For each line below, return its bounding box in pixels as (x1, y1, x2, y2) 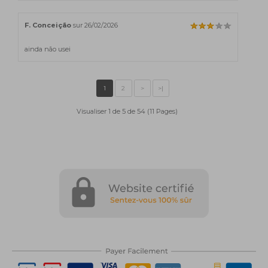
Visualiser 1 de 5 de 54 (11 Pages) (76, 106, 178, 115)
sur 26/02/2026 (71, 20, 118, 29)
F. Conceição (25, 20, 71, 29)
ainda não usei (25, 44, 71, 53)
